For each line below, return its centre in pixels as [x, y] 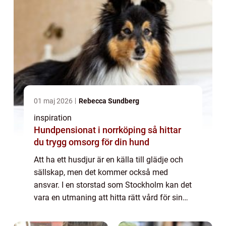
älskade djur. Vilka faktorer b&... [90, 210]
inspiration [53, 118]
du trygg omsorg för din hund [92, 142]
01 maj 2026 [54, 101]
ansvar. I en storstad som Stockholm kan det [113, 185]
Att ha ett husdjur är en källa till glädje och [108, 159]
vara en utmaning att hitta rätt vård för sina [110, 197]
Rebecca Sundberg [109, 101]
